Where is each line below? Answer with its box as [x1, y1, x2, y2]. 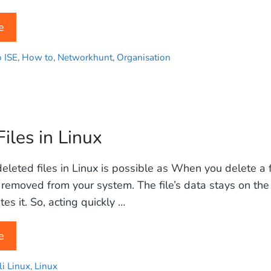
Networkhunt [57, 51, 113, 64]
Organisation [117, 51, 171, 64]
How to [22, 51, 54, 64]
